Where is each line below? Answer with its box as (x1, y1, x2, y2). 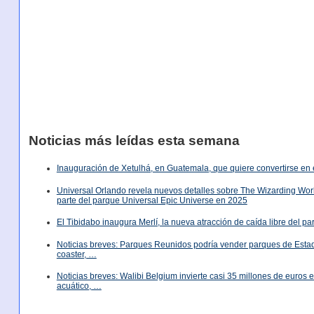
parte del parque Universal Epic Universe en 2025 (56, 195, 247, 205)
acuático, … (56, 280, 102, 291)
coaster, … (56, 249, 97, 259)
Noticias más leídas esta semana (28, 132, 240, 148)
